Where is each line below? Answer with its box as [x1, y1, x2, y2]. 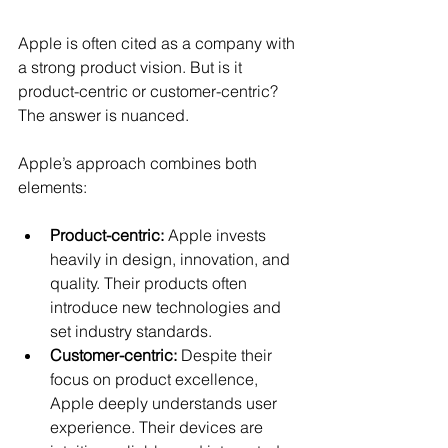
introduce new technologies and [50, 296, 285, 317]
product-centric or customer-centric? [18, 80, 282, 101]
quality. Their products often [50, 272, 251, 293]
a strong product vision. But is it [18, 56, 246, 77]
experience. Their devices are [50, 416, 267, 437]
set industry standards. [50, 320, 212, 341]
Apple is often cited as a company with [18, 32, 299, 53]
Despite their [177, 344, 276, 365]
